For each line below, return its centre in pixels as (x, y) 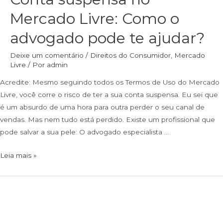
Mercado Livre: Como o (95, 18)
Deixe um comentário (47, 55)
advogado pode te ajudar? (107, 38)
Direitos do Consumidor (130, 55)
